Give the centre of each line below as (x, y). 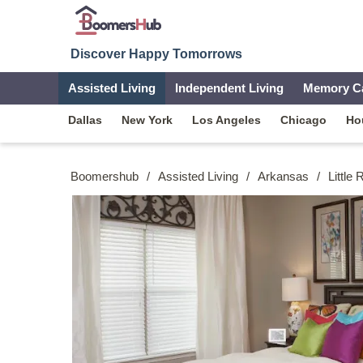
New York (147, 120)
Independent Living (229, 88)
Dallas (85, 120)
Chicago (303, 120)
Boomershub (105, 176)
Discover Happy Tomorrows (156, 54)
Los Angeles (226, 120)
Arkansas (283, 176)
